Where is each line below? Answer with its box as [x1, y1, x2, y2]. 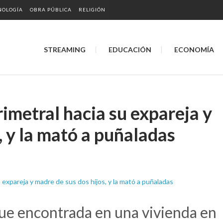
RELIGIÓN [79, 6, 106, 12]
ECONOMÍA [174, 45, 214, 54]
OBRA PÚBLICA [30, 6, 72, 12]
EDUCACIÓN [109, 45, 151, 54]
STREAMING [44, 45, 86, 54]
